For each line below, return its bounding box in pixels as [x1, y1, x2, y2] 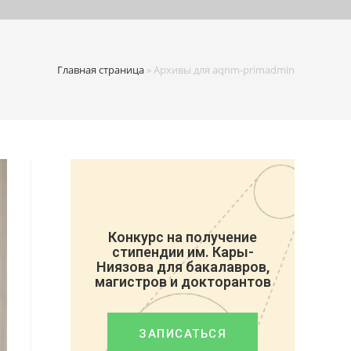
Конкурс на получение [108, 229, 257, 245]
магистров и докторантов [94, 273, 271, 290]
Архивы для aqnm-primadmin [154, 63, 295, 77]
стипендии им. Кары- [111, 244, 254, 260]
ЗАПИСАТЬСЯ [139, 327, 226, 341]
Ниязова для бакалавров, [96, 259, 270, 275]
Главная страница [57, 63, 144, 77]
